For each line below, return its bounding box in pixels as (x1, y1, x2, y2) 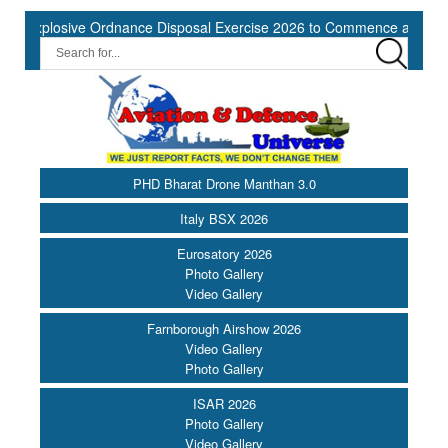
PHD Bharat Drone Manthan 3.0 (132, 174, 316, 194)
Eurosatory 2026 (176, 244, 272, 264)
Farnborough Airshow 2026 (147, 319, 301, 339)
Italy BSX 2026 (180, 209, 268, 229)
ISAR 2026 (192, 394, 256, 414)
